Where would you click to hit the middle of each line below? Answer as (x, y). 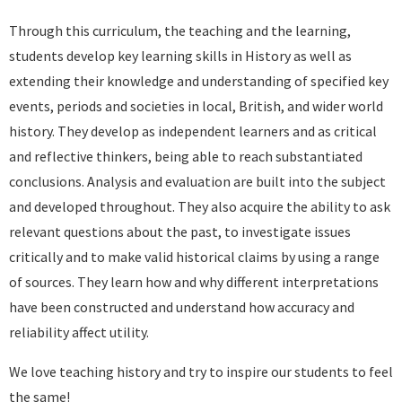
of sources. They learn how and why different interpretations (194, 282)
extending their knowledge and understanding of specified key (199, 81)
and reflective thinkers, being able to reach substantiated (186, 156)
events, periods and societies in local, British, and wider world (196, 106)
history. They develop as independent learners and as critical (193, 131)
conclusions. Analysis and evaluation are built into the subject (197, 181)
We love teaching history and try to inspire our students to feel (201, 371)
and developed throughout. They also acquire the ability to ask (200, 206)
